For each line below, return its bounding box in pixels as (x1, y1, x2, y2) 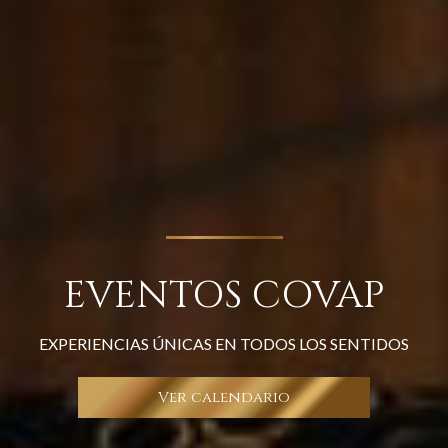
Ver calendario (158, 387, 290, 409)
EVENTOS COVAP (63, 270, 385, 322)
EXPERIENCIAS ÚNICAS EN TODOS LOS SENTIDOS (39, 334, 409, 354)
